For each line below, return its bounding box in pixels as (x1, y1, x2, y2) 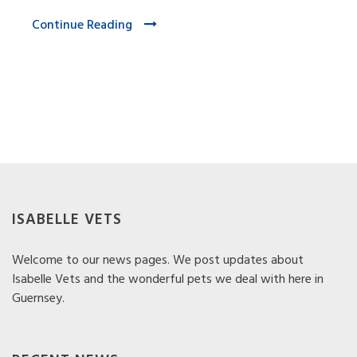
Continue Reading (32, 15, 132, 37)
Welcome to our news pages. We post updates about (12, 250, 304, 272)
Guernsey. (12, 288, 65, 310)
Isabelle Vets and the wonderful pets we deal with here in (12, 269, 324, 291)
